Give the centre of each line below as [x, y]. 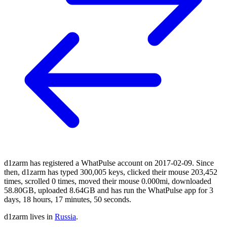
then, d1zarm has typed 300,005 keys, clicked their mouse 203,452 [111, 172]
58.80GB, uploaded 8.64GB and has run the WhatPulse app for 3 [109, 190]
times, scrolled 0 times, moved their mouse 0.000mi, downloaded [108, 181]
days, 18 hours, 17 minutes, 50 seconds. [68, 199]
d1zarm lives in [29, 216]
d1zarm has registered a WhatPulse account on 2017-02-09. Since [109, 163]
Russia [65, 216]
